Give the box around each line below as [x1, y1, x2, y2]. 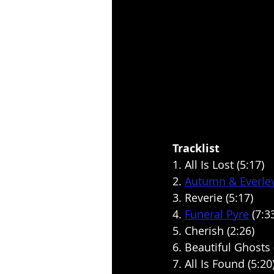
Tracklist [172, 141, 220, 157]
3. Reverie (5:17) [172, 190, 253, 206]
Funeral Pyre [185, 207, 249, 222]
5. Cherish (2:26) [172, 223, 254, 239]
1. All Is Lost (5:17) [172, 157, 264, 172]
